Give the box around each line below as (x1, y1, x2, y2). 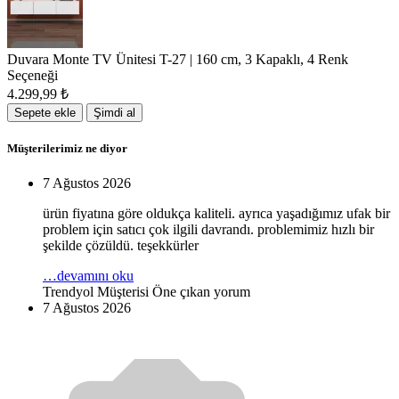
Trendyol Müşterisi (43, 284, 149, 300)
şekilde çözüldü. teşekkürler (43, 238, 199, 254)
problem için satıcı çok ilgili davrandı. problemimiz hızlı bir (43, 222, 374, 238)
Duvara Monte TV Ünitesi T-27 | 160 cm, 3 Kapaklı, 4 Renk (7, 51, 348, 67)
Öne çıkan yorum (152, 284, 250, 300)
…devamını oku (43, 268, 134, 284)
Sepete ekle (14, 105, 76, 119)
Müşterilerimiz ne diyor (7, 141, 127, 155)
